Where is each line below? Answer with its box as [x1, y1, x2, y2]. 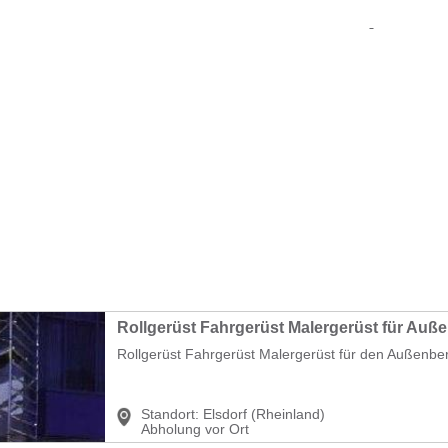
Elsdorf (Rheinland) [203, 405, 325, 422]
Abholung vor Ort [141, 420, 249, 437]
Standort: [141, 405, 199, 422]
